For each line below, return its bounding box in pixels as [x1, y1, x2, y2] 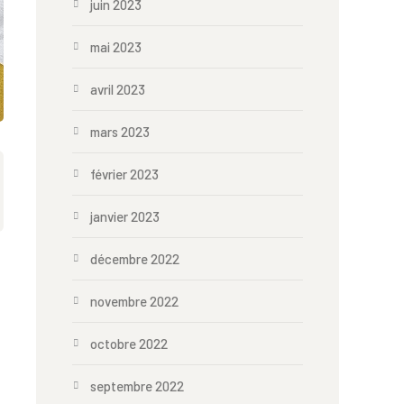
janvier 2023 [90, 208, 160, 225]
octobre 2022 [90, 335, 168, 352]
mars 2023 [90, 124, 150, 140]
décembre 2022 [90, 251, 179, 267]
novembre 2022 [90, 293, 179, 309]
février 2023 [90, 166, 159, 182]
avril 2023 [90, 81, 145, 97]
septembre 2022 [90, 378, 184, 394]
